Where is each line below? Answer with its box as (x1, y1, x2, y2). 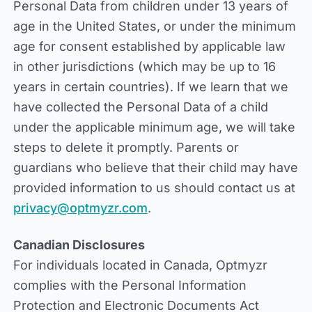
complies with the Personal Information (13, 278, 247, 292)
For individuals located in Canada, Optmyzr (13, 258, 267, 272)
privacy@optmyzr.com (13, 201, 148, 215)
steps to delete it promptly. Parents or (13, 140, 239, 155)
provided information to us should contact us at (13, 180, 295, 195)
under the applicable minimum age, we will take (13, 120, 295, 134)
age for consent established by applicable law (13, 39, 286, 54)
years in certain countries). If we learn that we (13, 79, 288, 94)
